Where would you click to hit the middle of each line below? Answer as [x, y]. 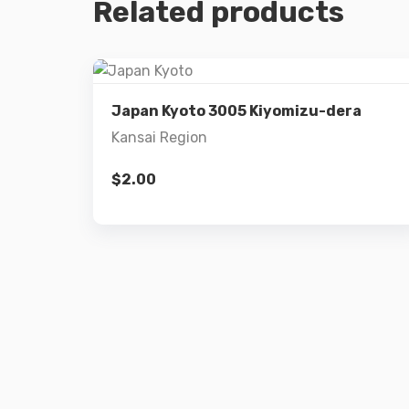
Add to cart [257, 172]
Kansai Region [159, 137]
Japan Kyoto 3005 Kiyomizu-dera [236, 110]
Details [272, 110]
